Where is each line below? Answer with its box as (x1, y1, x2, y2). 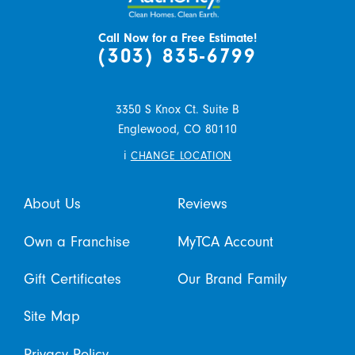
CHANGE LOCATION (130, 149, 232, 162)
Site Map (23, 307, 80, 326)
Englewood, (118, 121, 180, 136)
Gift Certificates (23, 269, 121, 288)
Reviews (177, 195, 227, 213)
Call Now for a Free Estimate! (98, 30, 257, 45)
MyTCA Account (177, 232, 273, 250)
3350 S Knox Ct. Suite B (116, 101, 239, 116)
